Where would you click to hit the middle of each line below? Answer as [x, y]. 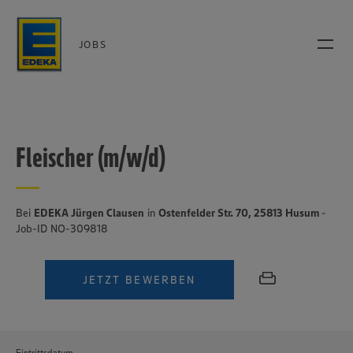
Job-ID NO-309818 [62, 229]
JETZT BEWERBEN [139, 280]
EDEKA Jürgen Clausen [89, 213]
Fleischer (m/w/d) [91, 157]
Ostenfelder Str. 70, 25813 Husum [240, 213]
